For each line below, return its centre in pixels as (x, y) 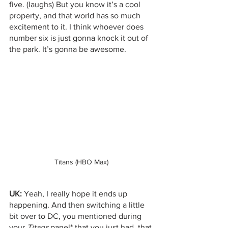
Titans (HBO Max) (81, 162)
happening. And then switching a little (78, 205)
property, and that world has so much (76, 16)
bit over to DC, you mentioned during (76, 216)
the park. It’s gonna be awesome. (69, 49)
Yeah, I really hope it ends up (76, 193)
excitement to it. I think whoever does (77, 27)
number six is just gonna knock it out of (80, 38)
